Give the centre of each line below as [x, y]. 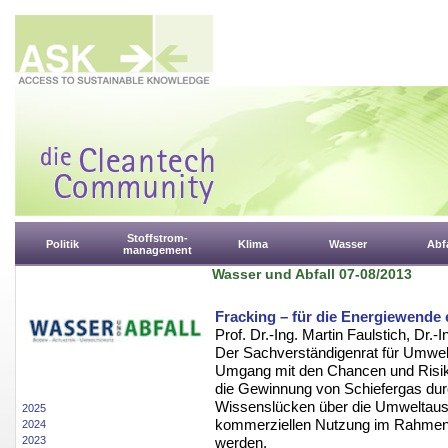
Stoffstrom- [157, 238]
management [157, 250]
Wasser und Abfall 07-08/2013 [312, 274]
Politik [62, 244]
